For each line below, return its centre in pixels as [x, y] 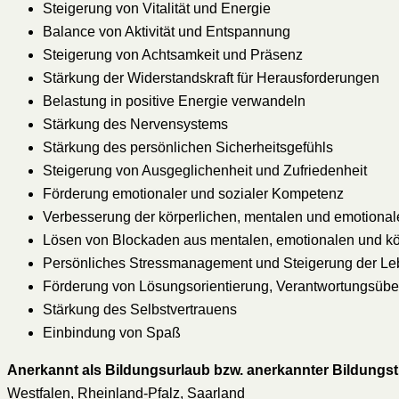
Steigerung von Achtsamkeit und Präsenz [173, 55]
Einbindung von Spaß [112, 333]
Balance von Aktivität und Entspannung [167, 32]
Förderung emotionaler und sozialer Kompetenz [193, 194]
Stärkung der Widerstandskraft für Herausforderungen [211, 78]
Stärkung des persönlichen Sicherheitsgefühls [188, 148]
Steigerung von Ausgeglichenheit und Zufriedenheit [205, 171]
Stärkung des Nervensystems [135, 125]
